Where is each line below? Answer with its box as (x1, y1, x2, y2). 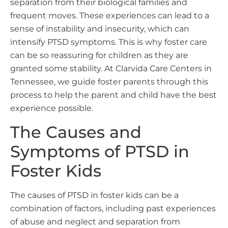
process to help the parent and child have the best (10, 90, 217, 100)
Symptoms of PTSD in (10, 141, 189, 161)
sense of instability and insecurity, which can (10, 24, 189, 34)
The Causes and (10, 122, 141, 142)
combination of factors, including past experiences (10, 203, 216, 213)
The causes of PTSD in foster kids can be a (10, 190, 179, 200)
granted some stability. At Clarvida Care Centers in (10, 64, 212, 74)
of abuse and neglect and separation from (10, 216, 180, 226)
